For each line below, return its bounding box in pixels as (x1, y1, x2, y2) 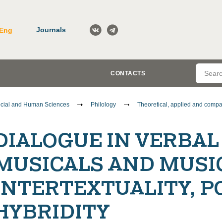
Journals (36, 25, 66, 34)
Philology (91, 101, 116, 108)
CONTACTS (111, 70, 145, 77)
